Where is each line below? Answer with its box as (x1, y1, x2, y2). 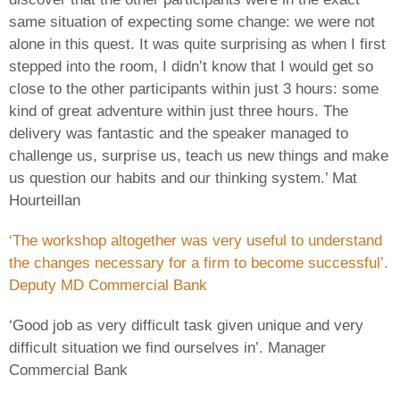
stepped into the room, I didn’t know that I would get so (9, 57, 373, 75)
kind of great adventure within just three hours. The (9, 102, 348, 120)
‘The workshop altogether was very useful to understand (9, 231, 382, 249)
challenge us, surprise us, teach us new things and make (9, 146, 388, 164)
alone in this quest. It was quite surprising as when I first (9, 35, 386, 53)
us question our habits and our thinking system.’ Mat (9, 169, 357, 187)
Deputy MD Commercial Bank (9, 276, 207, 294)
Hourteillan (9, 191, 80, 209)
